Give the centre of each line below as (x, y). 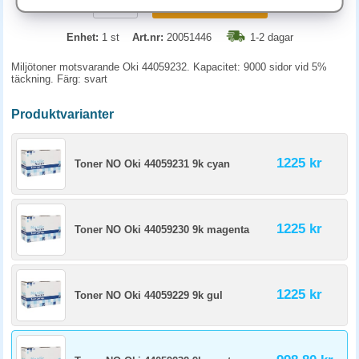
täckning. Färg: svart (59, 79)
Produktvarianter (63, 114)
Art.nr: (147, 37)
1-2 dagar (271, 37)
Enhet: (82, 37)
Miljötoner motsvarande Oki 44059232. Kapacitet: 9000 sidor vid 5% (169, 67)
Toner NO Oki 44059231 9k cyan (152, 164)
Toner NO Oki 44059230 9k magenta (162, 230)
